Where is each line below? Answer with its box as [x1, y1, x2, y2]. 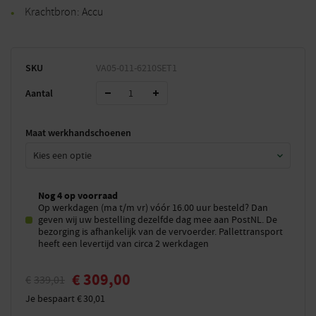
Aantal [25, 86, 53, 100]
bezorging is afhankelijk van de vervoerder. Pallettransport [38, 225, 283, 238]
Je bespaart [25, 292, 77, 305]
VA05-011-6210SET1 [96, 61, 177, 74]
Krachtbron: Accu [25, 5, 103, 19]
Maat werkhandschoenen [25, 126, 131, 140]
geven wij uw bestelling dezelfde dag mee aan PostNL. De [38, 213, 277, 226]
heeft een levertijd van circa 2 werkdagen [38, 237, 209, 250]
